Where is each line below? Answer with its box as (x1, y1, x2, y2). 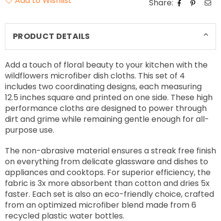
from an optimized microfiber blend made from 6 (5, 199, 196, 211)
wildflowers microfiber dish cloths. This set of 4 (5, 70, 185, 82)
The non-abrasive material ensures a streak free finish (5, 145, 216, 157)
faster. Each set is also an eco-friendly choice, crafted (5, 188, 214, 200)
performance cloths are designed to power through (5, 103, 207, 114)
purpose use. (5, 124, 54, 136)
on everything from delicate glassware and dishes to (5, 156, 208, 168)
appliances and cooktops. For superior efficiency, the (5, 167, 211, 179)
